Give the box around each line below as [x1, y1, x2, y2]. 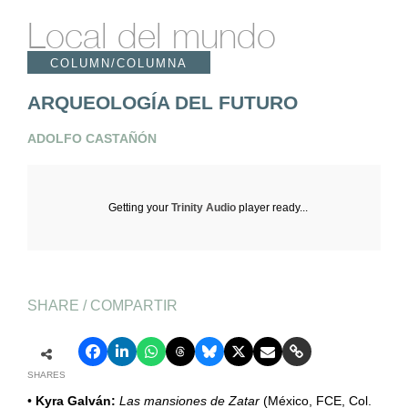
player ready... [236, 200, 309, 214]
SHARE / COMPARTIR [26, 296, 178, 313]
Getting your [108, 200, 172, 214]
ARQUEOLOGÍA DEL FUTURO [26, 91, 298, 113]
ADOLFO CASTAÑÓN [26, 130, 157, 146]
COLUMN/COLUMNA [49, 56, 188, 70]
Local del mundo [26, 15, 276, 56]
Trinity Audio [171, 200, 237, 214]
